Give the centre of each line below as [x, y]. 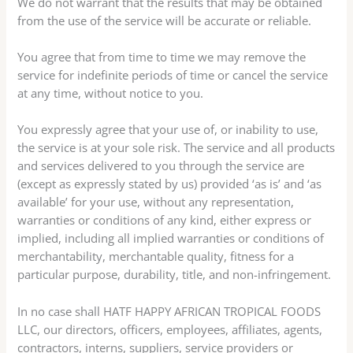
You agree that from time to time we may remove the [162, 56]
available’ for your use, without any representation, [156, 202]
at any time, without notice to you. [111, 93]
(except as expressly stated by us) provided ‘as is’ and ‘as [170, 184]
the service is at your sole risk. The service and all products [176, 148]
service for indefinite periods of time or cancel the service [173, 74]
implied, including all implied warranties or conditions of [171, 238]
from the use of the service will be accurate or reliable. [165, 20]
